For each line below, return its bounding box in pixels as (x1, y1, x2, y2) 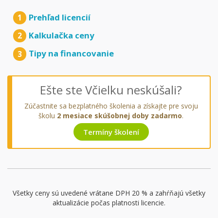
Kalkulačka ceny (29, 30, 95, 41)
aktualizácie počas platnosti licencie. (53, 198, 165, 207)
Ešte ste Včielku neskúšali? (40, 81, 182, 98)
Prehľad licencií (29, 12, 91, 23)
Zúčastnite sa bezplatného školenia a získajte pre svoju (24, 101, 198, 110)
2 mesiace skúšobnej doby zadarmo (57, 110, 182, 120)
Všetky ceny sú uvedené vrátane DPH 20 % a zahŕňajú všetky (13, 188, 205, 198)
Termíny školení (83, 127, 139, 137)
